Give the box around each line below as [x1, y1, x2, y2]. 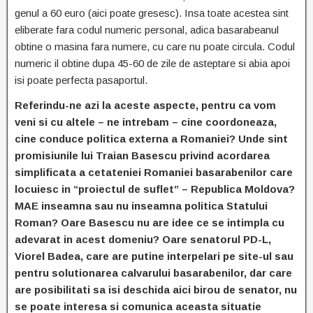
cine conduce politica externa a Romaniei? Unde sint [15, 133, 288, 145]
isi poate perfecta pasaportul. [15, 74, 147, 87]
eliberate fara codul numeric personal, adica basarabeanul [15, 24, 279, 36]
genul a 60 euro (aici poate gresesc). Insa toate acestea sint [15, 7, 289, 20]
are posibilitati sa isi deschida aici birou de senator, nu [15, 284, 297, 296]
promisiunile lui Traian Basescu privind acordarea [15, 150, 270, 162]
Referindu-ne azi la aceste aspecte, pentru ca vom [15, 99, 276, 112]
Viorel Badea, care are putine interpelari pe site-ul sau [15, 250, 293, 263]
